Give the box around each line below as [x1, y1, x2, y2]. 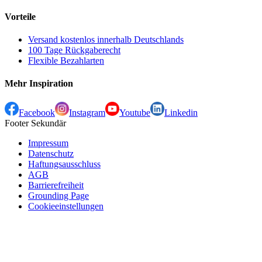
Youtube [119, 107, 150, 118]
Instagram [69, 107, 105, 118]
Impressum [28, 137, 68, 148]
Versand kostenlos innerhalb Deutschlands [28, 35, 184, 45]
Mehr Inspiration [5, 78, 73, 89]
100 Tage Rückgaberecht [28, 45, 120, 56]
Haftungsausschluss [28, 158, 101, 169]
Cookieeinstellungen [28, 201, 104, 211]
